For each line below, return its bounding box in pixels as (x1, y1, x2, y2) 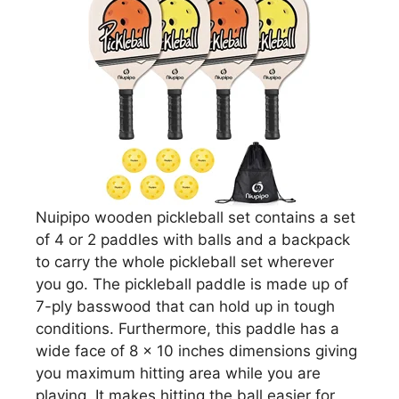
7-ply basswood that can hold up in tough (36, 297, 335, 316)
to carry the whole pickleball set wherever (36, 253, 334, 272)
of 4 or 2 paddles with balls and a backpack (36, 231, 350, 249)
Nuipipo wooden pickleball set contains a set (36, 208, 355, 227)
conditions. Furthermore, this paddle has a (36, 320, 339, 338)
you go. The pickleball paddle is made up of (36, 275, 348, 294)
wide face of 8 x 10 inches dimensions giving (36, 342, 357, 361)
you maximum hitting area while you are (36, 364, 321, 383)
